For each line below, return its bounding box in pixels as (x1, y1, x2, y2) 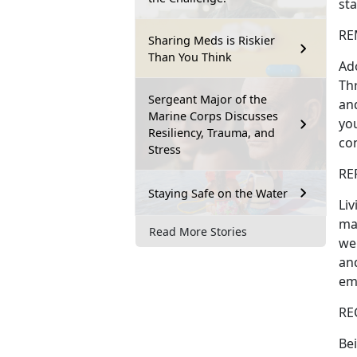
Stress (148, 142, 181, 158)
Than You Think (148, 49, 232, 65)
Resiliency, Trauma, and (148, 125, 275, 141)
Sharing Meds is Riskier (148, 33, 275, 49)
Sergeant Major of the (148, 92, 267, 108)
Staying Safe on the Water (148, 185, 288, 201)
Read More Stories (149, 223, 247, 239)
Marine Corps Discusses (148, 108, 278, 124)
